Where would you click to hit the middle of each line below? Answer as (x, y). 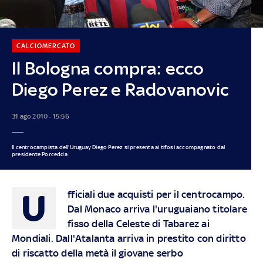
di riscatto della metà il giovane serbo (97, 253)
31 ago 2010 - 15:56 (40, 116)
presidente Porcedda (39, 154)
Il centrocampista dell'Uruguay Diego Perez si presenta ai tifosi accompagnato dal (118, 147)
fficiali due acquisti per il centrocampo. (156, 194)
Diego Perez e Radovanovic (120, 89)
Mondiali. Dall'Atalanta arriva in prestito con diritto (129, 238)
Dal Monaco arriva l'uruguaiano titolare (157, 209)
